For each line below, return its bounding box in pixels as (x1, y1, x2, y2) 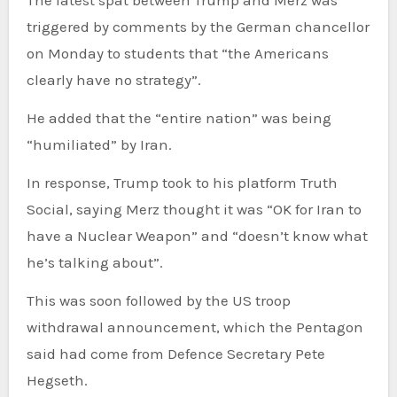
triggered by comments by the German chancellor (26, 17, 370, 35)
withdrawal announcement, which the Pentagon (26, 317, 363, 336)
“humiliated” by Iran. (26, 135, 172, 153)
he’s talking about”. (26, 253, 163, 271)
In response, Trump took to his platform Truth (26, 173, 338, 191)
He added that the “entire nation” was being (26, 108, 331, 127)
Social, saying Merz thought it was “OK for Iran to (26, 199, 362, 218)
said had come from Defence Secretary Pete (26, 344, 325, 362)
